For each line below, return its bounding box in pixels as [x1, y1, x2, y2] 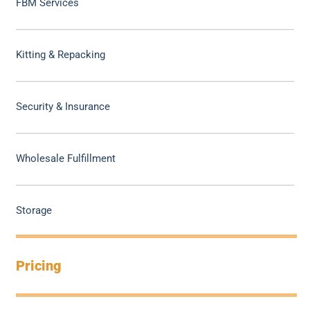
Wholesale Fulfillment [16, 152, 116, 165]
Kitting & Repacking [16, 48, 106, 62]
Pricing [16, 257, 62, 275]
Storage [16, 204, 53, 217]
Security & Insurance [16, 100, 111, 113]
